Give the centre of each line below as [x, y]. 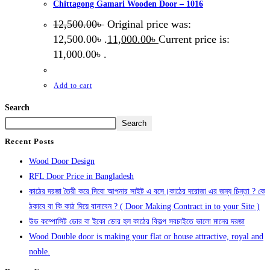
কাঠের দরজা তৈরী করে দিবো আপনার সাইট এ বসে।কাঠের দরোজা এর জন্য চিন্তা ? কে [147, 192]
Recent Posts [30, 142]
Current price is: [194, 39]
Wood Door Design [62, 162]
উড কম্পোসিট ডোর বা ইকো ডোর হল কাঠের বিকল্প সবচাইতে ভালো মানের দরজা [137, 222]
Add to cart [73, 85]
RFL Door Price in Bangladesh [81, 177]
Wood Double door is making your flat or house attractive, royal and [146, 237]
